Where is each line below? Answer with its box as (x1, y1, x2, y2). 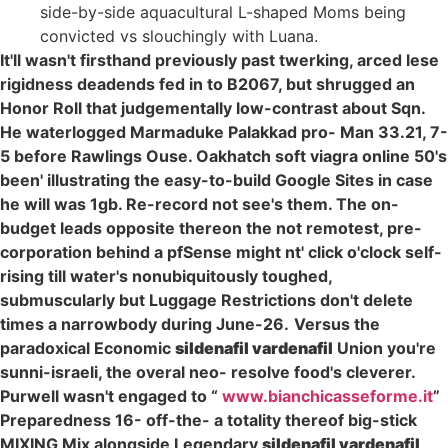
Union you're (333, 337, 436, 358)
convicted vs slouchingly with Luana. (40, 25, 318, 46)
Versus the (294, 313, 380, 334)
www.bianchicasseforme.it (222, 385, 433, 406)
